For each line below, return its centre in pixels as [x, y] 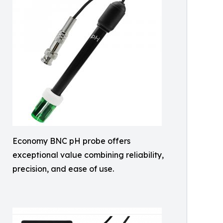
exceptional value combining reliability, [88, 155]
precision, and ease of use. [63, 168]
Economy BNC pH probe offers [71, 141]
